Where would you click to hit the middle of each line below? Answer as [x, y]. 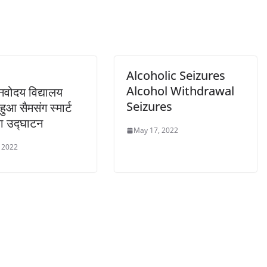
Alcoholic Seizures [176, 75]
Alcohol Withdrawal [180, 91]
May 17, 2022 [156, 130]
